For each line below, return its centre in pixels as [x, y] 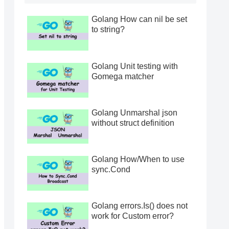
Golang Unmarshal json [134, 112]
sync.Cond [111, 169]
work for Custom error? [133, 216]
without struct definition [133, 123]
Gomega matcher [123, 76]
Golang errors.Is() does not [140, 206]
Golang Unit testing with [135, 66]
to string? [108, 30]
